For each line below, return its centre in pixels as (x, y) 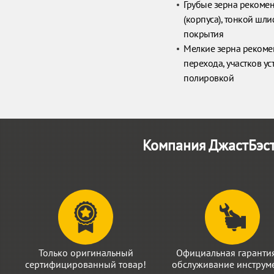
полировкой (209, 78)
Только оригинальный (86, 253)
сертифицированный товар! (86, 264)
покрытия (203, 34)
